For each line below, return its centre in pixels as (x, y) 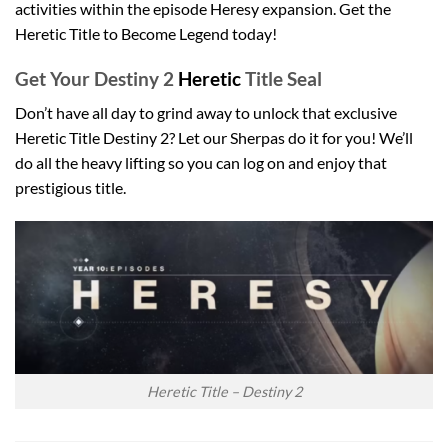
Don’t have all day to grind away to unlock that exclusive (206, 113)
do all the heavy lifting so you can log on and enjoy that (201, 163)
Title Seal (283, 78)
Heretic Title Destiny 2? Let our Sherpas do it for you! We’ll (214, 138)
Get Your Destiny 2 (96, 78)
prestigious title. (70, 188)
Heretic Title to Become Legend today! (146, 33)
